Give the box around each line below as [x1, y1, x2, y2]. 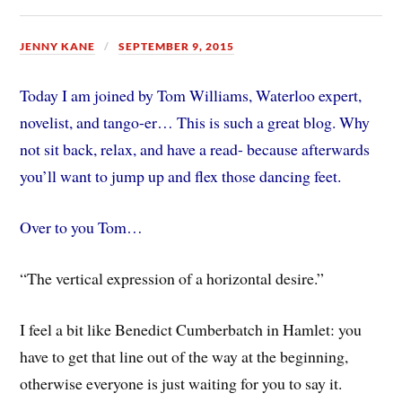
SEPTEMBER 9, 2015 [118, 39, 235, 53]
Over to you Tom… [20, 215, 144, 238]
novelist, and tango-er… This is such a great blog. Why [20, 111, 371, 134]
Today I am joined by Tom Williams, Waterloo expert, [20, 84, 363, 107]
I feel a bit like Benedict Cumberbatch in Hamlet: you [20, 318, 363, 340]
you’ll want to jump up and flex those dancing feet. [20, 165, 342, 188]
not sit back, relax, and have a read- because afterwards [20, 138, 371, 161]
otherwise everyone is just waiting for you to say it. [20, 371, 343, 394]
